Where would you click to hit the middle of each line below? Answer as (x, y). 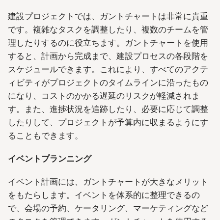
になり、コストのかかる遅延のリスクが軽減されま (104, 96)
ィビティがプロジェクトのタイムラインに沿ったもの (108, 82)
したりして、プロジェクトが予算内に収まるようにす (108, 122)
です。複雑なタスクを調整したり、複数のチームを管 (108, 29)
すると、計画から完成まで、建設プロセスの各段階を (108, 56)
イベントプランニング (50, 158)
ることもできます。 (45, 135)
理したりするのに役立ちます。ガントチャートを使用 (108, 42)
